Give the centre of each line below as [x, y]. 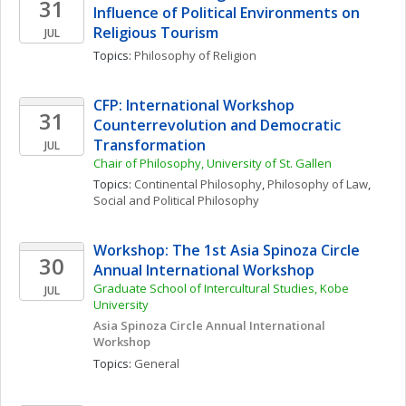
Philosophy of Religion [195, 55]
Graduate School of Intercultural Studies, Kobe [221, 288]
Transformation [150, 145]
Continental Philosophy [198, 184]
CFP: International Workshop [194, 105]
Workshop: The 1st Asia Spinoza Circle [227, 250]
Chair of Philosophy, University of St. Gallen [213, 163]
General [157, 363]
